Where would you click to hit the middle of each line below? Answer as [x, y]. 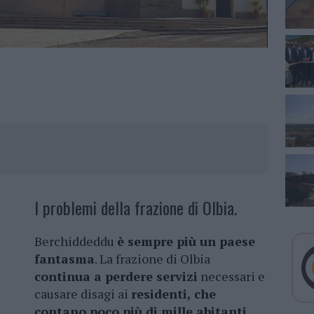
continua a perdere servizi [116, 277]
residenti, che [173, 294]
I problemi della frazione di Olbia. [136, 208]
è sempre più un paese [186, 241]
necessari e [231, 277]
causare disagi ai [83, 294]
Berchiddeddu [76, 241]
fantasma [64, 259]
